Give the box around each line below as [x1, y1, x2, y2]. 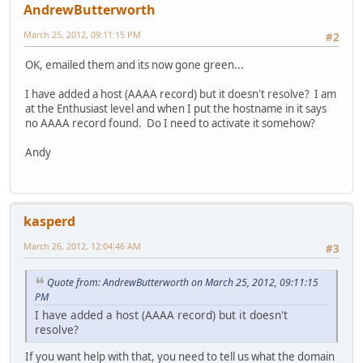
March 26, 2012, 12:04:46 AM [23, 240, 141, 253]
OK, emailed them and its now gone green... [25, 57, 244, 72]
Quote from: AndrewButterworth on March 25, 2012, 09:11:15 [47, 275, 318, 289]
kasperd [23, 212, 75, 231]
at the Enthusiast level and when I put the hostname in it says [25, 100, 327, 116]
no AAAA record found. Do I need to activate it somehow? [25, 115, 315, 130]
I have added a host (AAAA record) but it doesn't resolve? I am [25, 86, 336, 101]
